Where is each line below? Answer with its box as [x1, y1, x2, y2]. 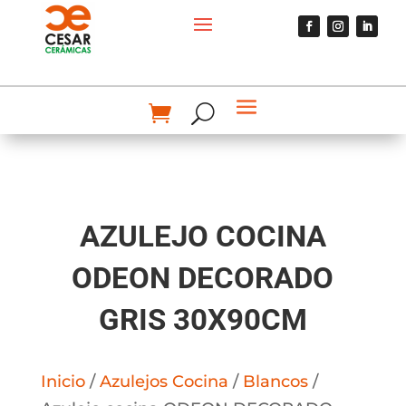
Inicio [40, 372, 85, 391]
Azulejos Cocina [99, 372, 228, 391]
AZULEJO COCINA [79, 218, 326, 254]
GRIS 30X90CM [98, 302, 307, 337]
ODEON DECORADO [72, 260, 334, 295]
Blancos [242, 372, 308, 391]
